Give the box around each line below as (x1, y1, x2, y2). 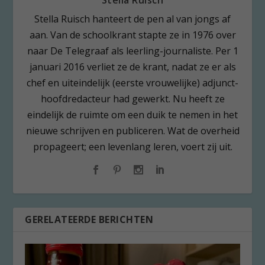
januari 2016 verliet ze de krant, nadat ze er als (29, 60, 236, 74)
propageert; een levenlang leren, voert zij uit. (33, 140, 232, 154)
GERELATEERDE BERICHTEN (25, 213, 154, 227)
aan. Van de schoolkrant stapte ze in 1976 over (29, 28, 236, 42)
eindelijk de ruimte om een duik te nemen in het (27, 108, 238, 122)
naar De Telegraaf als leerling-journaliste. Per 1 (27, 44, 238, 58)
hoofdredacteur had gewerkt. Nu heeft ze (40, 92, 225, 106)
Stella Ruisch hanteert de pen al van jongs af (34, 12, 231, 26)
